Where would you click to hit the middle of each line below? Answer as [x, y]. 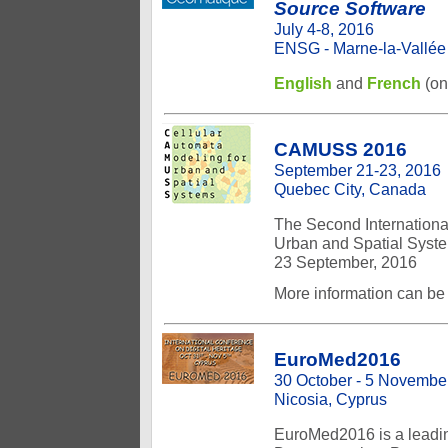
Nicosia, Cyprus [330, 399]
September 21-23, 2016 [357, 170]
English [303, 83]
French [394, 83]
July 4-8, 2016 [324, 29]
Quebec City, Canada [350, 189]
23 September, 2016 [345, 262]
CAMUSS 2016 [340, 149]
